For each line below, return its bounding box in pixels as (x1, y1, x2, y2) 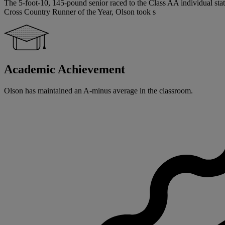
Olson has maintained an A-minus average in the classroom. (4, 86, 193, 95)
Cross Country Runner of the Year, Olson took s (4, 8, 156, 17)
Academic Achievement (4, 63, 125, 76)
